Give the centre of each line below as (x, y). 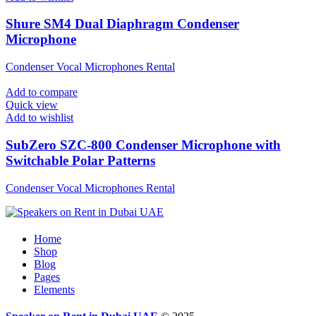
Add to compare (42, 92)
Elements (54, 289)
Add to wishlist (39, 118)
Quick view (32, 105)
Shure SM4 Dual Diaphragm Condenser (122, 24)
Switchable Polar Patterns (80, 160)
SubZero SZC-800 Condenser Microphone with (143, 145)
